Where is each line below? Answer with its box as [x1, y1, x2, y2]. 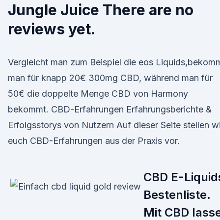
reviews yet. [8, 20, 95, 38]
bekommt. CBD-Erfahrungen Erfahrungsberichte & [8, 104, 212, 114]
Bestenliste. [143, 188, 211, 202]
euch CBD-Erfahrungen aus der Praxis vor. [8, 136, 180, 146]
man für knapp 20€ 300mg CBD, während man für [8, 73, 213, 83]
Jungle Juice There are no [8, 1, 193, 19]
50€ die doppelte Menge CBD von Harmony [8, 88, 188, 99]
